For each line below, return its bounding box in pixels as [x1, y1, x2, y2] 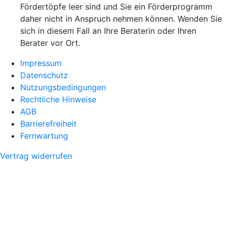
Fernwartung [20, 131, 68, 141]
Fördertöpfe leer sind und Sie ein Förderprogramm [20, 2, 212, 12]
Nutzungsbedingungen [20, 82, 106, 93]
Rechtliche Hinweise [20, 94, 96, 105]
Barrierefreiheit [20, 119, 77, 129]
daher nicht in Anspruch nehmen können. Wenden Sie [20, 14, 222, 24]
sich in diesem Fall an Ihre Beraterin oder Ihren [20, 26, 196, 36]
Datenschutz [20, 70, 68, 81]
